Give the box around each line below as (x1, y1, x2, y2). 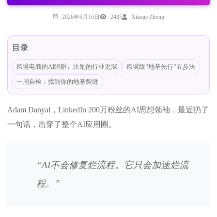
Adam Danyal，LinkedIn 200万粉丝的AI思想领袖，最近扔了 (7, 106, 209, 114)
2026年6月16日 (62, 14, 100, 19)
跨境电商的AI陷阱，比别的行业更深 (16, 63, 117, 70)
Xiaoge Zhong (131, 14, 164, 19)
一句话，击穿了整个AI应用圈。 (7, 120, 116, 128)
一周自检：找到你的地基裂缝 (16, 78, 98, 85)
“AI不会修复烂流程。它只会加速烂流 (36, 160, 188, 170)
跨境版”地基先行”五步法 (126, 63, 195, 70)
